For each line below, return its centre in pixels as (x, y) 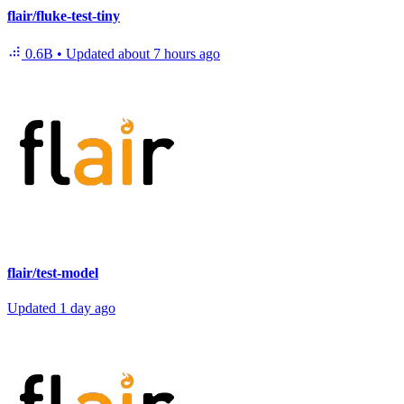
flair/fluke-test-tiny (64, 16)
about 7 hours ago (169, 53)
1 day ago (87, 308)
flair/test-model (53, 272)
